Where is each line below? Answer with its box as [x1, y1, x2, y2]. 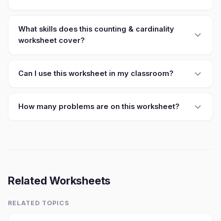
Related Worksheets [8, 174, 111, 187]
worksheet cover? [18, 36, 85, 45]
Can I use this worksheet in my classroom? [18, 69, 174, 78]
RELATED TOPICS [8, 199, 70, 207]
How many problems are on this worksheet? [18, 102, 180, 111]
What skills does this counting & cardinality [18, 25, 174, 34]
